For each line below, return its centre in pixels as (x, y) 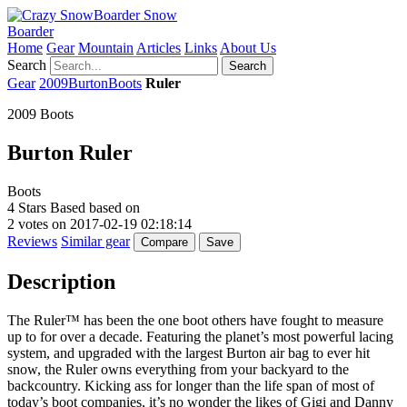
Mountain (106, 48)
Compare (164, 242)
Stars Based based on (77, 207)
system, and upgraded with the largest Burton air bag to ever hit (189, 352)
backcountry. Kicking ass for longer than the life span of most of (191, 385)
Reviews (32, 241)
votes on (42, 223)
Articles (159, 48)
